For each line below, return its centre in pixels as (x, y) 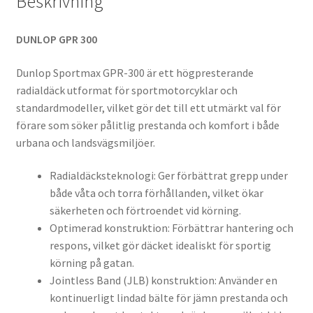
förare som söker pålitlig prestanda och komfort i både (147, 125)
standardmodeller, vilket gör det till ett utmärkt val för (148, 107)
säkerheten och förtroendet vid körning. (145, 211)
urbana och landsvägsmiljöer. (85, 142)
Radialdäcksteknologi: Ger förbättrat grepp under (168, 176)
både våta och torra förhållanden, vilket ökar (156, 193)
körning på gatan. (92, 263)
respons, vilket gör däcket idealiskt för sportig (160, 246)
